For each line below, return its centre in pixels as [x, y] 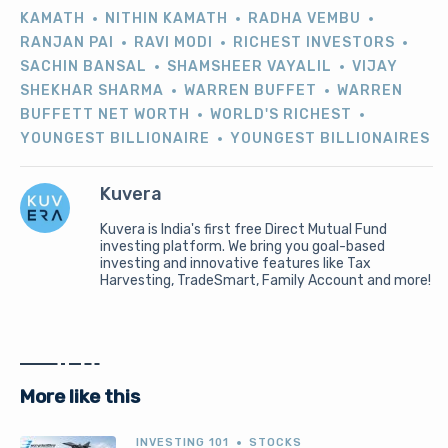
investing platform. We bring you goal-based [242, 247]
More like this [80, 397]
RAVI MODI [173, 43]
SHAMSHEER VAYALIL [249, 67]
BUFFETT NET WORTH [105, 115]
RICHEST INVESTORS [314, 43]
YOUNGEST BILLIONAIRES [330, 139]
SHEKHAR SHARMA [92, 91]
